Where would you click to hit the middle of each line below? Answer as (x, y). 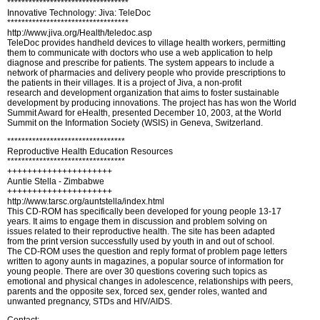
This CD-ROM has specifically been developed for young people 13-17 (144, 211)
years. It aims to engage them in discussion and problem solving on (137, 221)
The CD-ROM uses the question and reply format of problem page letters (147, 251)
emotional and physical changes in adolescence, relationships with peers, (150, 281)
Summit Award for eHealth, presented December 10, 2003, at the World (144, 113)
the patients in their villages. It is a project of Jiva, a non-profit (124, 83)
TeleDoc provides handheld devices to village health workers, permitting (146, 43)
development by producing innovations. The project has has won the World (152, 103)
